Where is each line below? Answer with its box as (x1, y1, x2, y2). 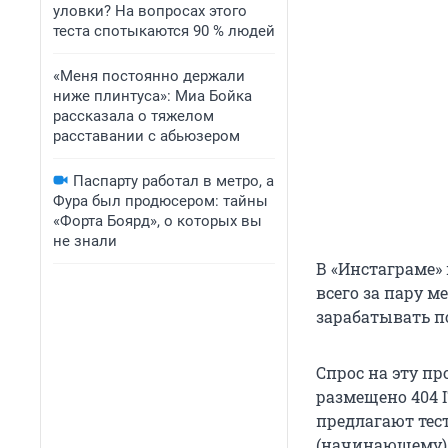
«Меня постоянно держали (53, 67, 245, 85)
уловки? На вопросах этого (53, 2, 247, 20)
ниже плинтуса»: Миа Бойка (53, 87, 252, 105)
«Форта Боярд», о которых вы (53, 212, 262, 230)
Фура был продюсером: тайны (53, 192, 268, 210)
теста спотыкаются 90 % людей (53, 22, 275, 40)
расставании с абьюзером (53, 127, 240, 145)
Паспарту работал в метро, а (73, 172, 274, 190)
